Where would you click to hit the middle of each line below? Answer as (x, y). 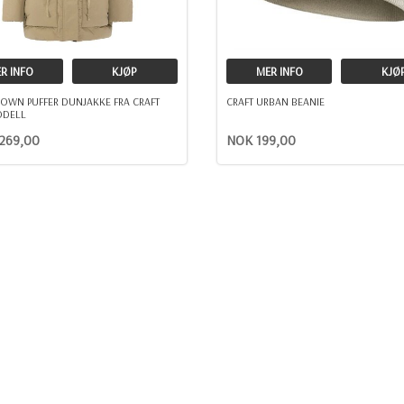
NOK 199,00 (262, 140)
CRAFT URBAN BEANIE (276, 101)
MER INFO (279, 71)
